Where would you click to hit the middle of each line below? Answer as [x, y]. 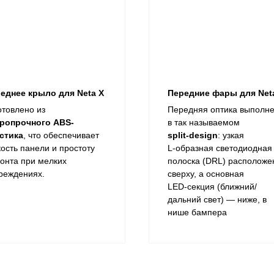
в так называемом [204, 123]
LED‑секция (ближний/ [212, 187]
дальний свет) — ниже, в [217, 200]
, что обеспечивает [61, 135]
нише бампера [197, 213]
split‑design [193, 135]
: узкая [231, 135]
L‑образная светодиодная [220, 148]
